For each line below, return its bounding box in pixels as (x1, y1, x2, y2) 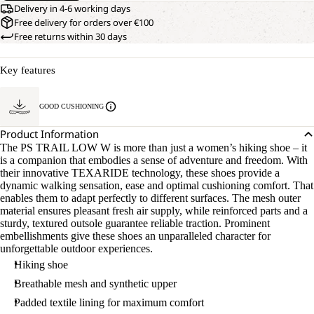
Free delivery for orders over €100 (14, 16, 153, 29)
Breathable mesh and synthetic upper (14, 278, 177, 289)
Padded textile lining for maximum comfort (14, 296, 204, 308)
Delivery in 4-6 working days (14, 2, 130, 15)
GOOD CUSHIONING (39, 102, 104, 110)
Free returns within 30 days (14, 30, 127, 43)
